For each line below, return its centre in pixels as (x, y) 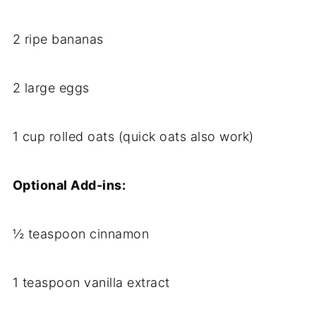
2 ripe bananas (58, 39)
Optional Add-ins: (69, 186)
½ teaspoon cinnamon (81, 234)
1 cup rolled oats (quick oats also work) (133, 137)
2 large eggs (51, 88)
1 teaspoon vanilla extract (91, 283)
